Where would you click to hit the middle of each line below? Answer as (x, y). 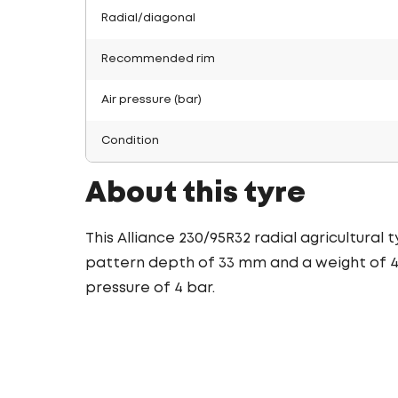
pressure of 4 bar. (150, 288)
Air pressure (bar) (151, 100)
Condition (130, 141)
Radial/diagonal (148, 18)
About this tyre (195, 194)
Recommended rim (158, 59)
